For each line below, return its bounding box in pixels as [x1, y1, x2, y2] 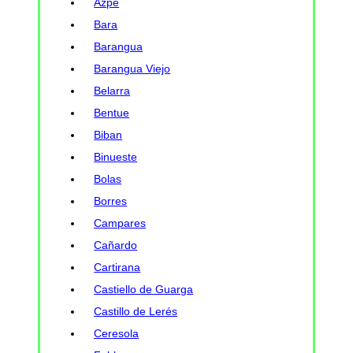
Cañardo [94, 238, 138, 251]
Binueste [94, 150, 138, 163]
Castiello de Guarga [94, 282, 194, 295]
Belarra [94, 84, 131, 97]
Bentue [94, 106, 130, 119]
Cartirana [94, 260, 141, 273]
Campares [94, 216, 147, 229]
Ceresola [94, 326, 139, 340]
